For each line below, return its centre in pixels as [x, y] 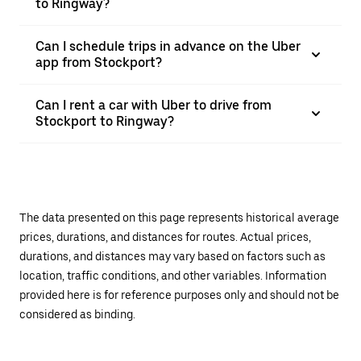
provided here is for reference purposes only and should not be [179, 295]
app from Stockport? [99, 62]
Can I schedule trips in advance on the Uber [168, 46]
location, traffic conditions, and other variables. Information [173, 276]
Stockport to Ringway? [105, 121]
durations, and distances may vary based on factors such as [172, 256]
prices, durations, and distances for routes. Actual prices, [165, 237]
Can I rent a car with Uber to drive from [154, 105]
